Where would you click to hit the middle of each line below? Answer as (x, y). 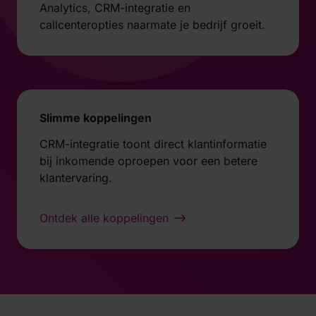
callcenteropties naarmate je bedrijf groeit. (152, 24)
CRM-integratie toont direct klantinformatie (153, 144)
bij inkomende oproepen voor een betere (148, 160)
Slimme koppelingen (96, 117)
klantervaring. (76, 177)
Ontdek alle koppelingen (104, 218)
